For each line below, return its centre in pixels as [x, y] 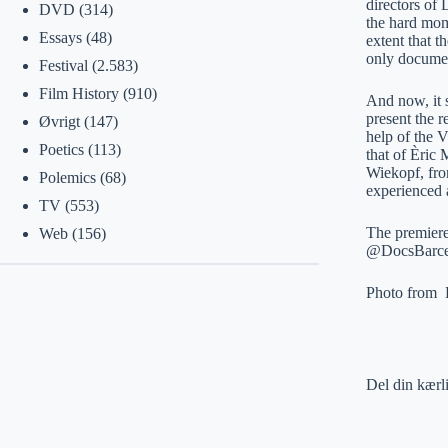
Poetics [61, 149]
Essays [60, 37]
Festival [63, 65]
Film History [78, 93]
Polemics [67, 177]
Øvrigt [59, 121]
